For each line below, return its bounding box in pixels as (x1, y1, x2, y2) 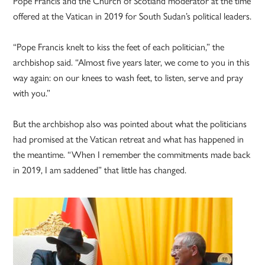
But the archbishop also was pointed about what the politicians (13, 117, 247, 131)
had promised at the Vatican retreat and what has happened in (13, 132, 244, 146)
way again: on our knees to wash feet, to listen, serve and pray (13, 70, 244, 85)
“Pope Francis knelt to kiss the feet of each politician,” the (13, 40, 225, 54)
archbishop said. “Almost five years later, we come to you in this (13, 55, 250, 69)
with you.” (13, 86, 51, 100)
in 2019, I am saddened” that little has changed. (13, 163, 187, 177)
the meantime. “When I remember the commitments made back (13, 147, 251, 161)
